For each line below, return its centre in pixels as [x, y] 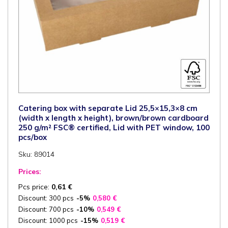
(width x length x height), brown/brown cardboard [113, 118]
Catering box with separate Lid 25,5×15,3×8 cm [108, 108]
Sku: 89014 [36, 154]
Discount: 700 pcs [46, 209]
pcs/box [33, 137]
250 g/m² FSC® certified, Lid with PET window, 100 [114, 127]
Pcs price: [35, 187]
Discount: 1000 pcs [48, 220]
